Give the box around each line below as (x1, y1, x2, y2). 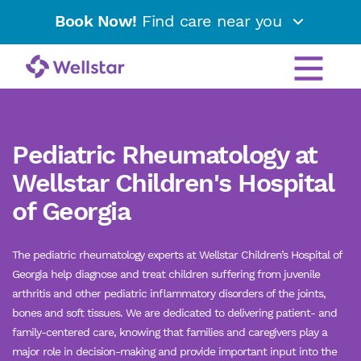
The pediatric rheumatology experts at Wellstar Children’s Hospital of (12, 248, 342, 261)
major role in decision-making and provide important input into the (12, 345, 337, 358)
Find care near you (136, 11, 287, 31)
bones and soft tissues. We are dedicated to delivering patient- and (12, 306, 337, 319)
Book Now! (55, 11, 137, 31)
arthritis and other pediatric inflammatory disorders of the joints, (12, 287, 326, 300)
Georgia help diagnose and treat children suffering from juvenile (12, 268, 320, 280)
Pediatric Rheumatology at (12, 139, 317, 170)
